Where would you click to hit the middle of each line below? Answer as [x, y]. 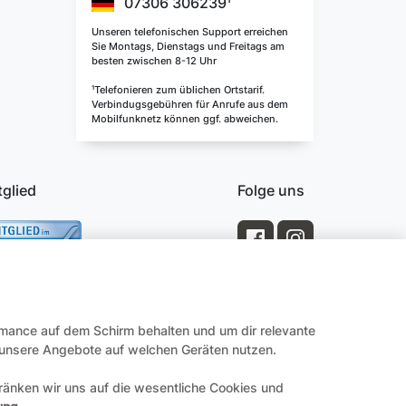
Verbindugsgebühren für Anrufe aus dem [190, 104]
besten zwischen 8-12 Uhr [154, 60]
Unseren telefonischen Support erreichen [190, 31]
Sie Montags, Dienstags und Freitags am [188, 46]
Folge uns [271, 191]
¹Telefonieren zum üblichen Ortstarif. [178, 89]
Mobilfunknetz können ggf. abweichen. [185, 118]
